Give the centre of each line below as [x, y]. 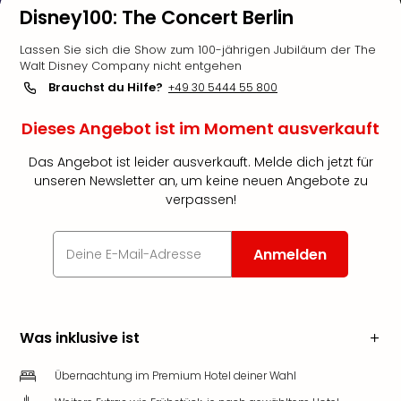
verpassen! [200, 200]
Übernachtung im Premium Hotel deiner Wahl [175, 375]
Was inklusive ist [80, 338]
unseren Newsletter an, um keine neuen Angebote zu [200, 181]
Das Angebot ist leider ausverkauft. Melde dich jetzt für [200, 162]
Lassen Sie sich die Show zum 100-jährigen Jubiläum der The [198, 50]
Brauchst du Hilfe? [106, 87]
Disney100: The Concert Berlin [157, 17]
